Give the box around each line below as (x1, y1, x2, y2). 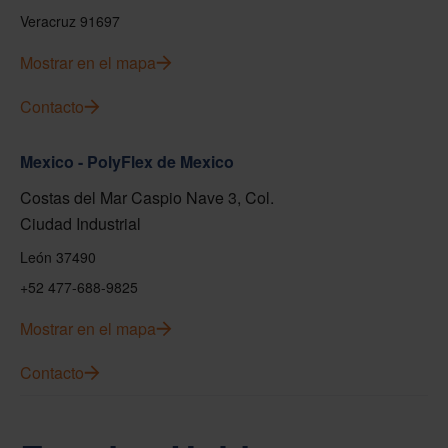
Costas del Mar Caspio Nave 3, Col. (20, 186, 274, 209)
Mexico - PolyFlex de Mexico (20, 150, 234, 173)
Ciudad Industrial (20, 212, 141, 235)
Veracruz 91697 (20, 11, 120, 31)
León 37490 (20, 247, 96, 267)
